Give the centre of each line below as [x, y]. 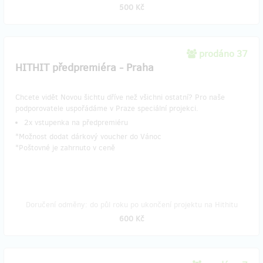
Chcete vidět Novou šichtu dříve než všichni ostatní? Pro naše [120, 97]
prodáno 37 [223, 54]
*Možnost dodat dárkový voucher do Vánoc [88, 136]
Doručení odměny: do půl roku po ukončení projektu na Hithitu [131, 205]
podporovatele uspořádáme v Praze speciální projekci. [107, 108]
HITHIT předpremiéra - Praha [85, 68]
